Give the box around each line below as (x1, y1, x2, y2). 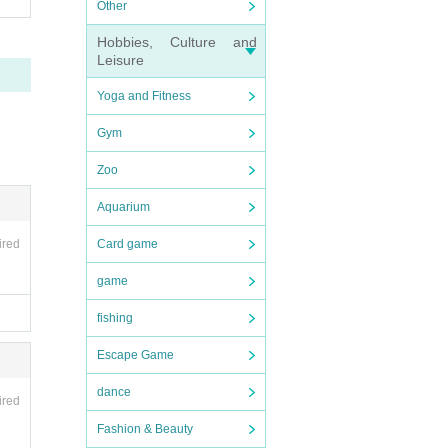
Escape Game (97, 348, 174, 362)
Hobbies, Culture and (97, 34, 257, 50)
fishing (97, 311, 133, 325)
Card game (97, 237, 158, 251)
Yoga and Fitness (97, 89, 191, 103)
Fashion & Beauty (97, 422, 193, 436)
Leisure (97, 52, 144, 68)
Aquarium (97, 200, 150, 214)
